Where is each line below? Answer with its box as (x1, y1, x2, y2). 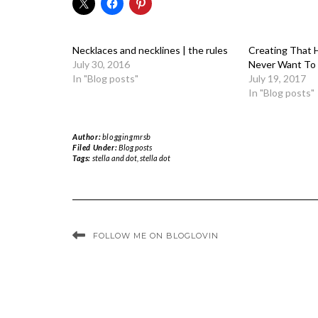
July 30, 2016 (72, 57, 130, 70)
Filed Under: (72, 142, 119, 152)
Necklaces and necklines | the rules (72, 43, 228, 56)
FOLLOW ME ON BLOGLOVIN (93, 230, 219, 241)
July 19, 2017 (248, 72, 306, 84)
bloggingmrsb (102, 131, 152, 141)
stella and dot (92, 153, 137, 163)
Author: (72, 131, 102, 141)
